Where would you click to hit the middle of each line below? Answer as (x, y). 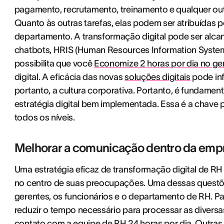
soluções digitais (157, 77)
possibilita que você (54, 63)
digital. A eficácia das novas (69, 77)
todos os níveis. (44, 117)
